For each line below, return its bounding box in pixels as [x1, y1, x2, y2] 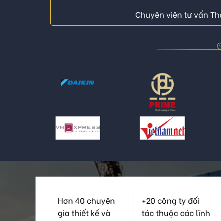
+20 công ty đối [142, 194, 200, 206]
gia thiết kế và [58, 207, 110, 219]
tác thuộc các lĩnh [142, 207, 210, 219]
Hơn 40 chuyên [58, 194, 115, 206]
